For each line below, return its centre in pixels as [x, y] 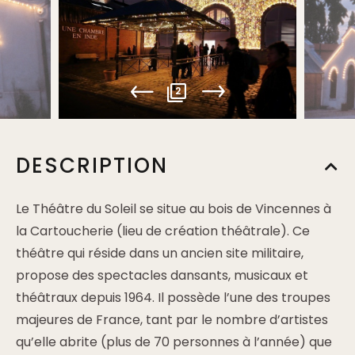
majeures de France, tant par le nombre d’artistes [172, 320]
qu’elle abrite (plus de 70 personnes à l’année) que [174, 342]
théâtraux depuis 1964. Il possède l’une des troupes [173, 298]
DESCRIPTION [92, 166]
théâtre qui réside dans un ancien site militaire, [160, 253]
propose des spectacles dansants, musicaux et [162, 275]
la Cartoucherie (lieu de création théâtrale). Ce [163, 231]
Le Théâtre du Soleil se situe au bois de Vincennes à [174, 209]
